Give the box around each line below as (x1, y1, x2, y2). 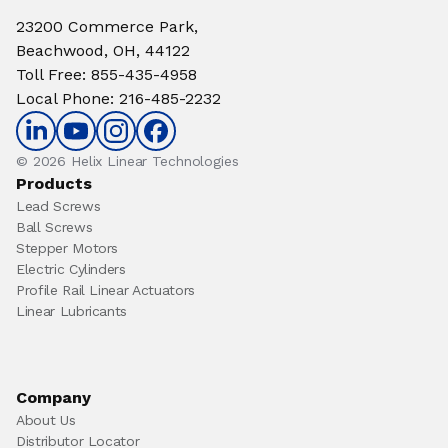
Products (16, 174, 92, 193)
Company (16, 388, 91, 407)
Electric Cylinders (16, 261, 126, 277)
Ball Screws (16, 219, 93, 235)
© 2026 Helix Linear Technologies (16, 153, 239, 169)
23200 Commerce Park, (16, 17, 198, 36)
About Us (16, 412, 76, 428)
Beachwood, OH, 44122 (16, 41, 190, 60)
